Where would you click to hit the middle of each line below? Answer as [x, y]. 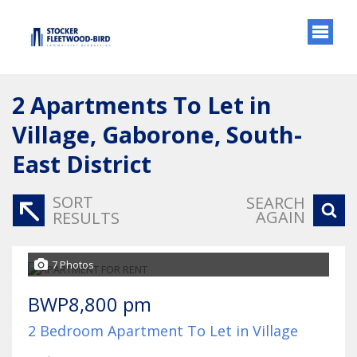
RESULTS [86, 218]
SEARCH [276, 202]
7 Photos [73, 264]
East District [82, 163]
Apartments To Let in [151, 104]
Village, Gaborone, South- [157, 134]
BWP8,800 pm [90, 304]
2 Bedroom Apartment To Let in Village [163, 330]
